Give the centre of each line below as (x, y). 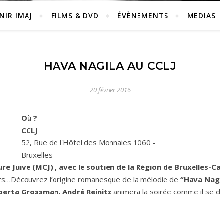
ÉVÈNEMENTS (143, 15)
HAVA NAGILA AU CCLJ (110, 66)
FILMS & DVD (75, 15)
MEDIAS (201, 15)
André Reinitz (87, 192)
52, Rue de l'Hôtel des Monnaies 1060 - (89, 142)
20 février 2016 (110, 90)
